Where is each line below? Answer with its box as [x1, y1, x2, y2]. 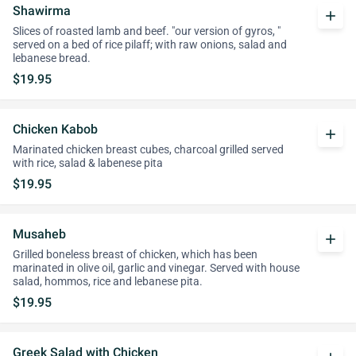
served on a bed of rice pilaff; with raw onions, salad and [13, 38, 287, 52]
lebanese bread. [13, 52, 91, 65]
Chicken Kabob [13, 122, 98, 137]
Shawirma [13, 3, 71, 18]
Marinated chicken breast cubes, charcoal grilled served [13, 143, 284, 157]
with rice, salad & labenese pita [13, 157, 163, 170]
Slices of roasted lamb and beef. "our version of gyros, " [13, 25, 281, 38]
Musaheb [13, 226, 66, 242]
